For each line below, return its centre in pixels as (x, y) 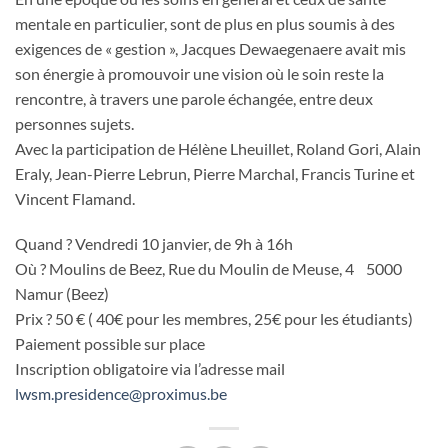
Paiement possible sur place (110, 344)
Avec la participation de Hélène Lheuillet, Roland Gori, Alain (218, 148)
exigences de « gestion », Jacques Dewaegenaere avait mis (210, 48)
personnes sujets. (74, 123)
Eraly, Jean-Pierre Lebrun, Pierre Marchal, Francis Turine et (215, 173)
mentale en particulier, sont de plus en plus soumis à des (205, 23)
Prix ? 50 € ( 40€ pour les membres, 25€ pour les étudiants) (214, 319)
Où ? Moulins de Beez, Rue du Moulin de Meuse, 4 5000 (208, 269)
